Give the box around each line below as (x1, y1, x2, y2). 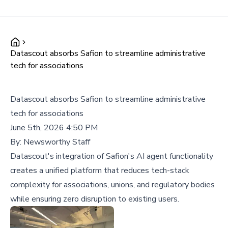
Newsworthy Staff (23, 136, 90, 148)
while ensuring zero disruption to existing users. (10, 193, 179, 205)
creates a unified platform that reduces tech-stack (10, 165, 189, 176)
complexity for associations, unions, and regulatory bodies (10, 179, 215, 190)
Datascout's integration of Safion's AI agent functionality (10, 151, 213, 162)
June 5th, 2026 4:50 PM (10, 122, 98, 133)
